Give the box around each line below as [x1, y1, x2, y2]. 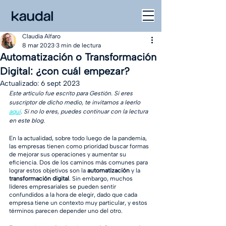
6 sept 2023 [41, 79, 80, 88]
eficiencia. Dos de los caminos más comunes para [9, 159, 149, 166]
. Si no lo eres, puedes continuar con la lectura [21, 108, 149, 115]
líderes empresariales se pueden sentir [9, 183, 118, 190]
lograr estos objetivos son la [9, 167, 87, 174]
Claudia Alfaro [22, 33, 61, 40]
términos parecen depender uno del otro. [9, 207, 124, 214]
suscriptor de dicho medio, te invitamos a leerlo [9, 99, 142, 106]
